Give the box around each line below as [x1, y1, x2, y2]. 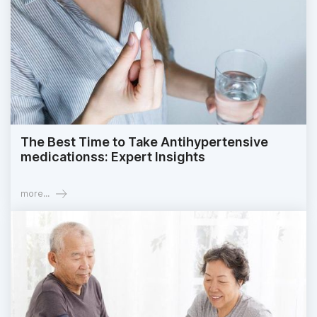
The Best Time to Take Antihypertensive [21, 134, 268, 150]
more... [21, 188, 50, 200]
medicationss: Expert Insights [21, 149, 205, 165]
